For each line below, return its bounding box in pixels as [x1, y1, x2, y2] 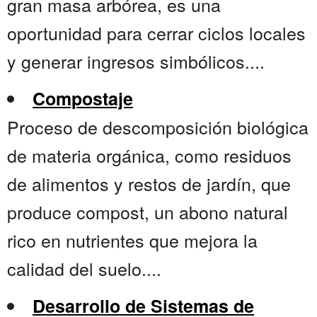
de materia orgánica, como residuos [7, 142, 292, 168]
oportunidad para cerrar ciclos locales [7, 20, 306, 46]
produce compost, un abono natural [7, 199, 288, 225]
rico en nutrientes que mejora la [7, 227, 258, 253]
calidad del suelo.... [7, 255, 161, 282]
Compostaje [33, 86, 133, 112]
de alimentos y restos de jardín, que [7, 171, 291, 197]
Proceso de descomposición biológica [7, 114, 309, 140]
